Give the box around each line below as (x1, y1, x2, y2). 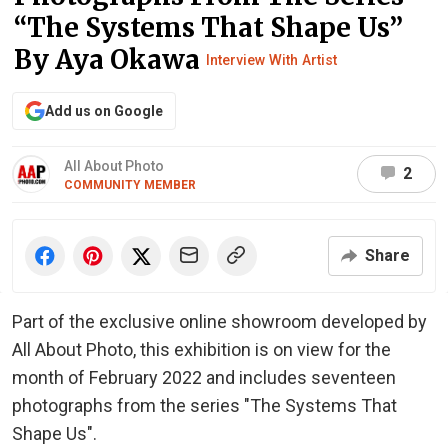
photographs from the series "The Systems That (12, 394, 397, 416)
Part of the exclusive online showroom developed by (12, 310, 427, 332)
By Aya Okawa (14, 42, 206, 76)
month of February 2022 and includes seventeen (12, 366, 396, 388)
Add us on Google (45, 102, 163, 119)
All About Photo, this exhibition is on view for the (12, 338, 391, 360)
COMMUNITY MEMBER (64, 177, 196, 192)
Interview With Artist (206, 51, 337, 68)
